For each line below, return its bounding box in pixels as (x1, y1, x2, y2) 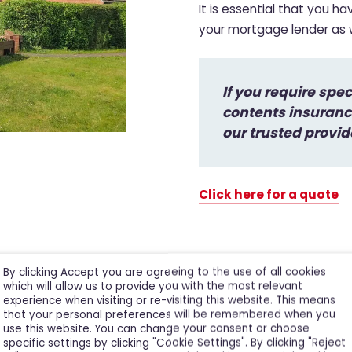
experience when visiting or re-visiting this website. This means (3, 292, 335, 308)
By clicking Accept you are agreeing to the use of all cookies (3, 264, 326, 280)
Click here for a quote (198, 186, 339, 203)
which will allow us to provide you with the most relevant (3, 278, 302, 294)
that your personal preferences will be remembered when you (3, 306, 335, 322)
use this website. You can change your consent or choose (3, 321, 310, 336)
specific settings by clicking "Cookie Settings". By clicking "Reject (3, 335, 346, 350)
